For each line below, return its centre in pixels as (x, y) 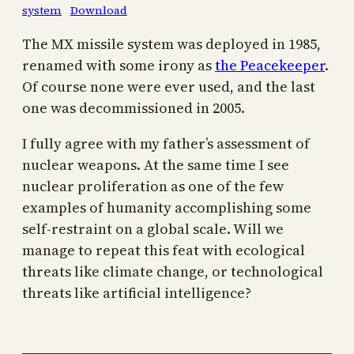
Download (98, 10)
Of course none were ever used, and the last (169, 87)
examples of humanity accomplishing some (167, 207)
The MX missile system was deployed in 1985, (171, 44)
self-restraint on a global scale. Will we (153, 229)
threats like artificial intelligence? (137, 293)
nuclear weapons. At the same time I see (156, 165)
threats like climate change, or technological (173, 271)
